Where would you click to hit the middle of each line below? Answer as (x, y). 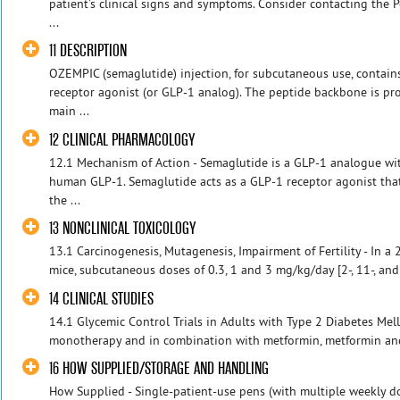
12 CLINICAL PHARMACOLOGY (122, 139)
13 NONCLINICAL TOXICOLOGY (123, 229)
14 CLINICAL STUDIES (102, 298)
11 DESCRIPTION (88, 51)
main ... (70, 111)
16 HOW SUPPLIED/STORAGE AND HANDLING (159, 369)
